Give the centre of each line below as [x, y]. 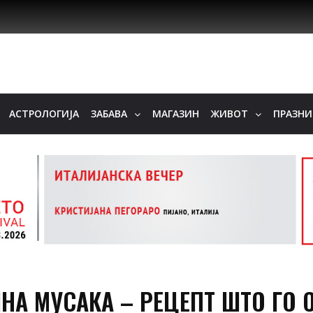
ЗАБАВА [109, 113]
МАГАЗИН [176, 113]
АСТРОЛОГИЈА [44, 113]
